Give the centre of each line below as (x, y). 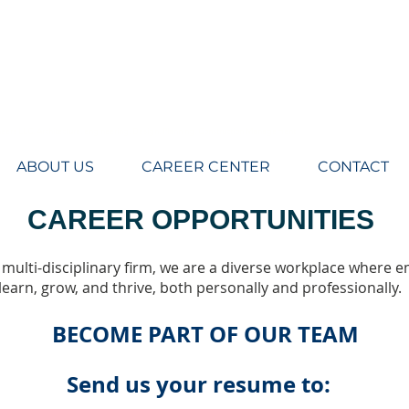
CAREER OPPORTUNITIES (204, 220)
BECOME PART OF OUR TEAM (205, 334)
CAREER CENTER (206, 167)
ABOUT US (55, 167)
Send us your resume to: (198, 384)
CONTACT (353, 167)
